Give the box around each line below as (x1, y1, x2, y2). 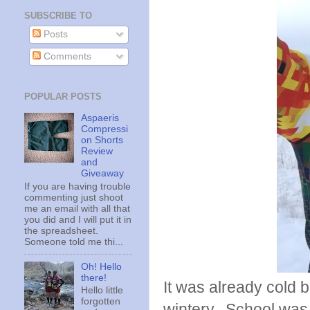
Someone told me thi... (24, 236, 123, 247)
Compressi (81, 123, 129, 134)
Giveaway (81, 167, 125, 179)
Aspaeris (81, 112, 120, 123)
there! (81, 272, 107, 283)
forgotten (81, 296, 121, 307)
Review (81, 145, 113, 156)
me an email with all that (24, 203, 130, 214)
